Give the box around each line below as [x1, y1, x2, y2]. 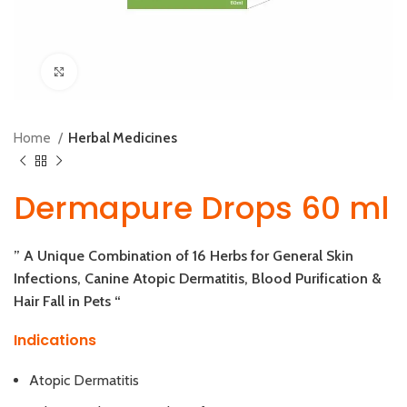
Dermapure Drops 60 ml [14, 186, 389, 231]
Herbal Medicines [68, 129, 177, 147]
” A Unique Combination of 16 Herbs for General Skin [14, 247, 353, 265]
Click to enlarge [77, 65, 158, 80]
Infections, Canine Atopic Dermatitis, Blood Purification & [14, 270, 382, 288]
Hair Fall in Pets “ [14, 293, 121, 311]
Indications [14, 330, 96, 352]
